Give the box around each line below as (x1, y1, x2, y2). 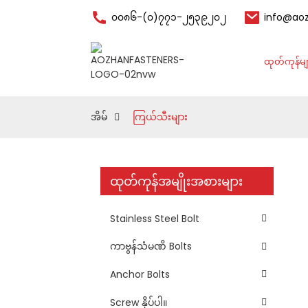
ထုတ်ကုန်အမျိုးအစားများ (110, 173, 243, 190)
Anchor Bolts (110, 267, 170, 281)
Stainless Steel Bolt (110, 211, 199, 225)
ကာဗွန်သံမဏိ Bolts (110, 239, 192, 254)
